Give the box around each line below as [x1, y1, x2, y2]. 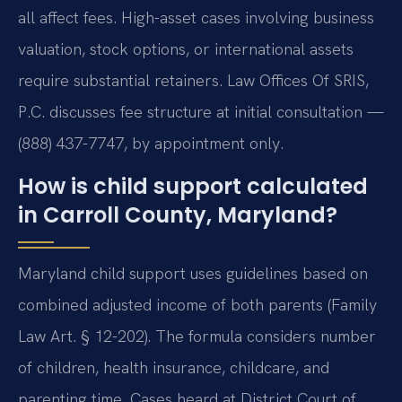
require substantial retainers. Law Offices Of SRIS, [18, 70, 369, 92]
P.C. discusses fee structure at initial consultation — [18, 101, 384, 123]
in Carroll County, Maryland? [18, 199, 337, 230]
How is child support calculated [18, 170, 368, 201]
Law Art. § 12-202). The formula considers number [18, 325, 376, 346]
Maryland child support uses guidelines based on [18, 262, 368, 284]
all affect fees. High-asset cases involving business [18, 7, 374, 29]
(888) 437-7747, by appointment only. [18, 133, 284, 154]
